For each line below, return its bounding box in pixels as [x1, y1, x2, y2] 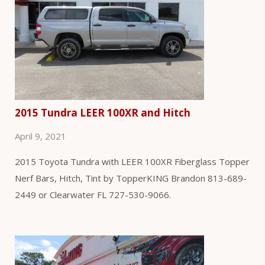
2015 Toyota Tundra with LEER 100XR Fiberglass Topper [15, 155, 250, 167]
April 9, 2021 [15, 130, 66, 142]
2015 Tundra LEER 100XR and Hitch [15, 105, 190, 119]
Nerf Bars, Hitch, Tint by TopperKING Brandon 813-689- [15, 172, 247, 184]
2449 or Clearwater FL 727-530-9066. [15, 188, 171, 201]
